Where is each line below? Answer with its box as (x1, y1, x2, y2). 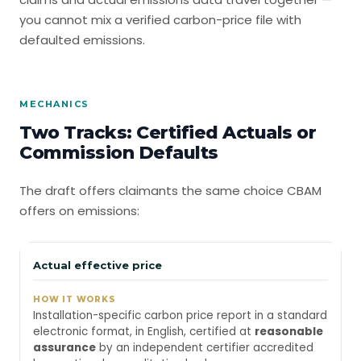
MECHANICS (19, 98, 89, 110)
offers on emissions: (19, 202, 139, 219)
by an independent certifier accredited (96, 340, 313, 355)
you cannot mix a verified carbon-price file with (19, 11, 301, 28)
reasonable (255, 324, 323, 339)
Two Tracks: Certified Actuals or (19, 122, 316, 143)
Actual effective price (33, 259, 162, 272)
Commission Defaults (19, 142, 218, 164)
